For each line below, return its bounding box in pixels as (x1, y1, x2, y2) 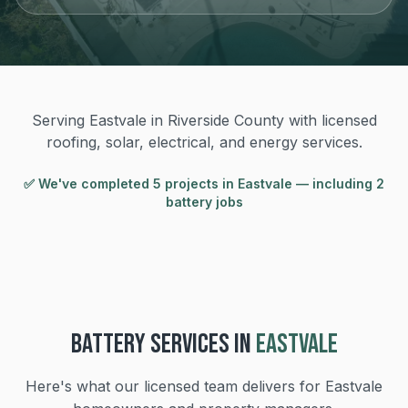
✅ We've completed (24, 176, 153, 191)
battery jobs (165, 194, 243, 209)
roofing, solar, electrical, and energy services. (46, 133, 362, 151)
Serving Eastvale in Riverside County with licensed (31, 111, 377, 129)
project (161, 176, 211, 191)
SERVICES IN (145, 328, 251, 361)
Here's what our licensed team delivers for (25, 377, 325, 395)
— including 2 (292, 176, 384, 191)
